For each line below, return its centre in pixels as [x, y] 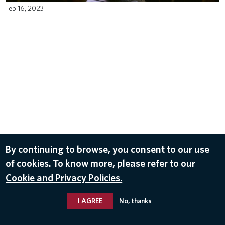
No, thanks [135, 201]
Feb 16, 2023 [25, 8]
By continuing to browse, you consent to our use [108, 149]
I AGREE [90, 201]
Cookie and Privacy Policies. [64, 178]
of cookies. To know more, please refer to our [101, 163]
